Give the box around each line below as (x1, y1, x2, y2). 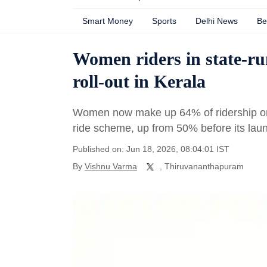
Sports (152, 16, 176, 26)
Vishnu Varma (85, 162, 137, 171)
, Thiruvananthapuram (160, 162, 244, 171)
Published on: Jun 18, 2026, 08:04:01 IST (73, 144, 229, 154)
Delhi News (195, 16, 238, 26)
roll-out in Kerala (73, 72, 206, 91)
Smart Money (82, 16, 133, 26)
